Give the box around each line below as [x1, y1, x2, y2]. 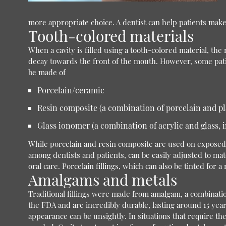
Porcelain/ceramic [37, 85, 104, 95]
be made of [28, 67, 66, 77]
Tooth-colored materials [28, 26, 194, 46]
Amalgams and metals [28, 169, 177, 190]
